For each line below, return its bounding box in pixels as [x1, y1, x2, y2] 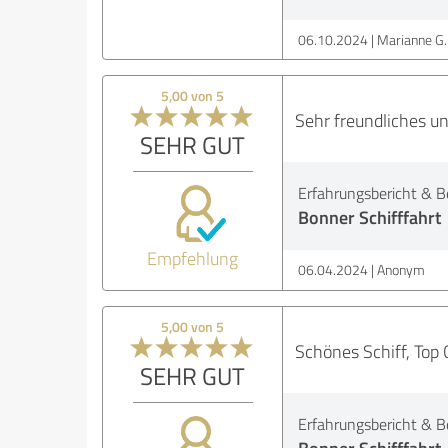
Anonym [376, 260, 425, 279]
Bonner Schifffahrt [297, 204, 441, 230]
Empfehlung [147, 246, 239, 270]
